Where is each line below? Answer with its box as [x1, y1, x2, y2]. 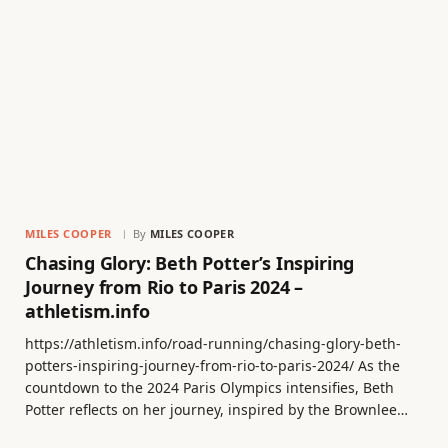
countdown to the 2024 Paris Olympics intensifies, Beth [25, 377, 394, 397]
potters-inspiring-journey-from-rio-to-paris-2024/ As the [25, 355, 400, 375]
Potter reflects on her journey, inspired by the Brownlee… [25, 399, 408, 419]
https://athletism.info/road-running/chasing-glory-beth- [25, 333, 401, 353]
